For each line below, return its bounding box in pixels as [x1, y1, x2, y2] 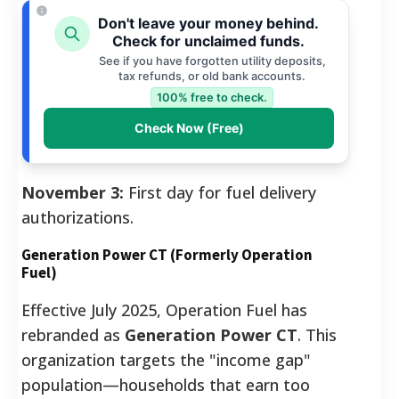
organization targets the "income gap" [21, 348, 311, 370]
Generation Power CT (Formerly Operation [21, 244, 313, 265]
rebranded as [21, 323, 125, 346]
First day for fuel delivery [124, 181, 316, 203]
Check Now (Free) [134, 119, 244, 135]
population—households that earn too [21, 373, 310, 395]
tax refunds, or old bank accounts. [118, 69, 305, 83]
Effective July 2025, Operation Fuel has [21, 298, 307, 321]
